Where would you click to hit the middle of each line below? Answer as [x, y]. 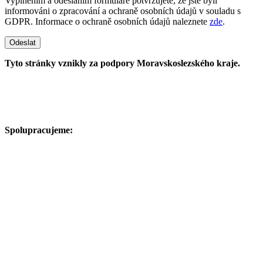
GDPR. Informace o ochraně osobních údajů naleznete [107, 21]
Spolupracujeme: [39, 130]
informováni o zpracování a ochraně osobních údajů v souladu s [123, 11]
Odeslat [23, 42]
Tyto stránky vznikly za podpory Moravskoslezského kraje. [122, 63]
